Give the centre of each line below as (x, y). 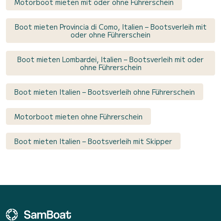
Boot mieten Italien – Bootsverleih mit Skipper (93, 141)
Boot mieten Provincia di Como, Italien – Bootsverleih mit (110, 26)
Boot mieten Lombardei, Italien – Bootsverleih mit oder (110, 59)
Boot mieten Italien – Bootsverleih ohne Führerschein (105, 92)
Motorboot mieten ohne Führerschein (78, 116)
